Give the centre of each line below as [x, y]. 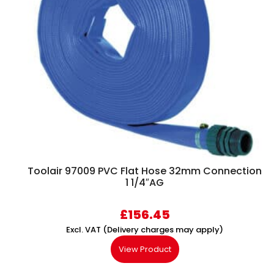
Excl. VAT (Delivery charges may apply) [145, 230]
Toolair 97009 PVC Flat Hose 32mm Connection [145, 171]
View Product [145, 250]
